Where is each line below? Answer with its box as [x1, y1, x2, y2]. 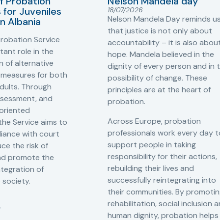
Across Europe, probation [108, 115, 201, 126]
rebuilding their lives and [108, 163, 194, 173]
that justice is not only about [108, 25, 212, 36]
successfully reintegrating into [108, 174, 216, 185]
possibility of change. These [108, 72, 207, 83]
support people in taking [108, 139, 196, 150]
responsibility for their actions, [108, 151, 217, 162]
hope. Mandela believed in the [108, 49, 214, 59]
